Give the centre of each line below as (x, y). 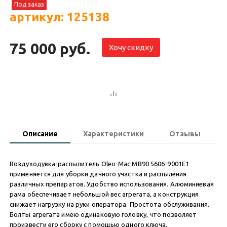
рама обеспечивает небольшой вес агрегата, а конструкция (104, 194)
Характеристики (113, 134)
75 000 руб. (50, 48)
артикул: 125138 (60, 17)
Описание (40, 134)
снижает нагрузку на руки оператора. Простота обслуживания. (109, 204)
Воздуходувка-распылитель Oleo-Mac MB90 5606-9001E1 (99, 163)
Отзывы (185, 134)
